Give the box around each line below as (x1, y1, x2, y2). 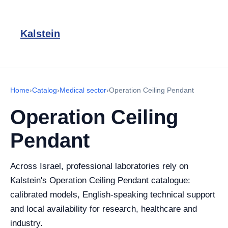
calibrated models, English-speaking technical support (10, 190, 215, 199)
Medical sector (60, 86, 106, 94)
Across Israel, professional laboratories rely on (10, 161, 188, 171)
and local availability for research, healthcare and (10, 204, 197, 214)
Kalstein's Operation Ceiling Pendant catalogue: (10, 176, 190, 185)
